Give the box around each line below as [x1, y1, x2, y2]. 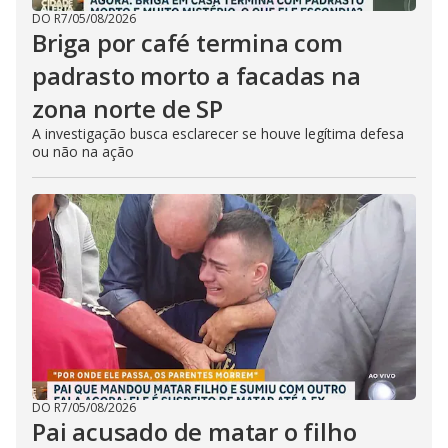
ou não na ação [32, 142, 134, 161]
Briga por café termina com [32, 26, 343, 59]
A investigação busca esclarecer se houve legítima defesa [32, 124, 404, 143]
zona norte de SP [32, 92, 223, 125]
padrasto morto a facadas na [32, 59, 361, 92]
